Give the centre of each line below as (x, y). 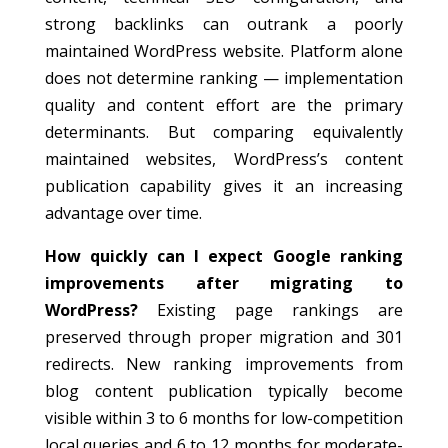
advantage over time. (123, 213)
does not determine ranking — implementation (224, 78)
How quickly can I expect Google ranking (224, 256)
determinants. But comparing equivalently (224, 132)
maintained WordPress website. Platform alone (224, 51)
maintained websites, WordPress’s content (224, 159)
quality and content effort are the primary (224, 105)
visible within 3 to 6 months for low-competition (224, 418)
